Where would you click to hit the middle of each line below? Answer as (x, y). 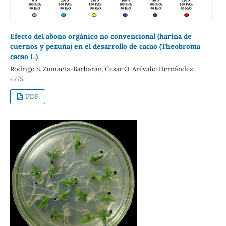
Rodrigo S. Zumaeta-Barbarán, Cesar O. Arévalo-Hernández (101, 69)
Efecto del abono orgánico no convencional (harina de (101, 36)
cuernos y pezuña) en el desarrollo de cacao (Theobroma (105, 46)
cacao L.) (24, 56)
